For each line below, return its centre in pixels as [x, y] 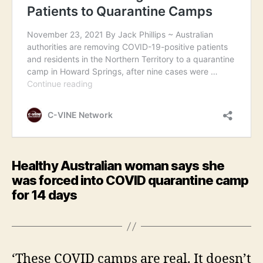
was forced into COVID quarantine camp [130, 180]
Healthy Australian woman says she [118, 166]
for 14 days [44, 195]
